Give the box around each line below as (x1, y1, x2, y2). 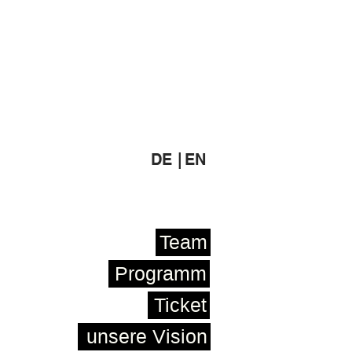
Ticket (154, 294, 207, 316)
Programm (115, 262, 207, 284)
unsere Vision (86, 325, 207, 347)
